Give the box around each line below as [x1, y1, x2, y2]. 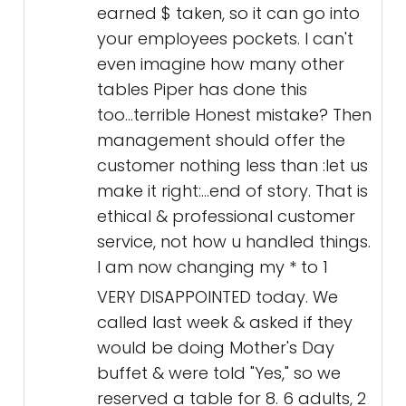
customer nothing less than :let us [97, 154, 368, 178]
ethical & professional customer [97, 205, 355, 228]
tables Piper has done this [97, 78, 307, 101]
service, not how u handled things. [97, 230, 371, 254]
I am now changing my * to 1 [97, 256, 328, 279]
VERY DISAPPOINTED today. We [97, 285, 338, 309]
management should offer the [97, 129, 345, 152]
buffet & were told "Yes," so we [97, 362, 341, 385]
